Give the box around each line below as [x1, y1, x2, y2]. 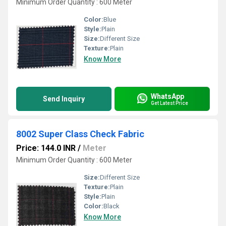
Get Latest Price [151, 100, 188, 106]
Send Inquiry [43, 95, 85, 103]
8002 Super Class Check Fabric [16, 129, 144, 139]
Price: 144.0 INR [16, 143, 76, 153]
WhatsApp [151, 92, 184, 100]
